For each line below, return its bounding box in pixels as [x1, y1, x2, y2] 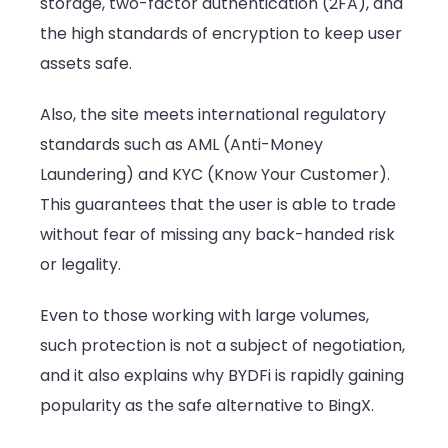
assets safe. [40, 51, 132, 75]
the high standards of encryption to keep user [40, 21, 402, 45]
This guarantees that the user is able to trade [40, 192, 396, 216]
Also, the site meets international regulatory [40, 102, 386, 126]
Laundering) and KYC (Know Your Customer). [40, 162, 390, 186]
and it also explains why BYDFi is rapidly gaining [40, 364, 404, 388]
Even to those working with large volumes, [40, 304, 369, 328]
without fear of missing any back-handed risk [40, 222, 395, 246]
